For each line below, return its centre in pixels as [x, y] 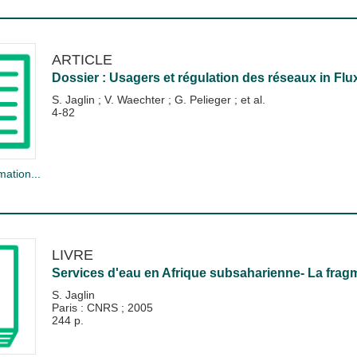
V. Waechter [136, 99]
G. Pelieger [204, 99]
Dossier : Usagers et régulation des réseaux [184, 77]
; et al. [249, 99]
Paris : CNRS [86, 307]
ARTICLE [82, 59]
